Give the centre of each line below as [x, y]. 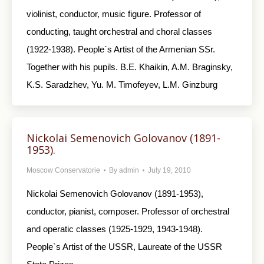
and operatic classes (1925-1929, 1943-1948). [115, 229]
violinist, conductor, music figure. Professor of [114, 14]
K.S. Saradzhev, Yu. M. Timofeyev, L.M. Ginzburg [122, 85]
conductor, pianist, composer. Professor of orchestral [128, 211]
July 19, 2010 [169, 170]
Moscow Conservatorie [63, 170]
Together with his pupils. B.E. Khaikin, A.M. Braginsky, [130, 67]
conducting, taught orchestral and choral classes [119, 32]
